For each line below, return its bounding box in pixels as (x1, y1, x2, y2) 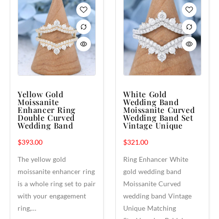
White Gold (123, 89, 167, 99)
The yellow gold (18, 155, 66, 163)
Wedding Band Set (123, 112, 194, 123)
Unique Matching (123, 204, 176, 212)
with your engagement (18, 192, 86, 200)
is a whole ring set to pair (18, 179, 96, 188)
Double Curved (18, 112, 75, 123)
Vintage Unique (123, 120, 183, 131)
